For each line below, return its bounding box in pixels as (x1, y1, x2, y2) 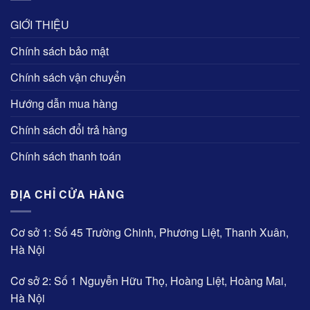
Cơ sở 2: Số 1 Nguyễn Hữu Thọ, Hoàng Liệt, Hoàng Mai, (10, 273, 286, 289)
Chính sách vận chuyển (10, 69, 126, 86)
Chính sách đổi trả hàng (10, 122, 127, 138)
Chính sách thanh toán (10, 148, 121, 165)
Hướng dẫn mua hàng (10, 95, 118, 112)
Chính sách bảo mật (10, 43, 109, 60)
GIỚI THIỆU (10, 17, 69, 33)
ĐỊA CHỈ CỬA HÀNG (10, 186, 125, 203)
